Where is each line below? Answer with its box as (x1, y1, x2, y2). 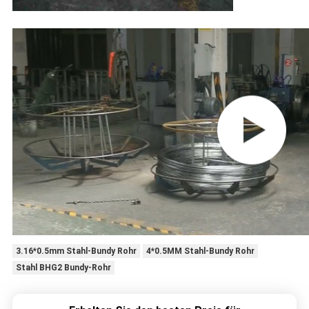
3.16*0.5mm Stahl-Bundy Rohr (15, 246, 137, 257)
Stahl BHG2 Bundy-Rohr (15, 263, 111, 273)
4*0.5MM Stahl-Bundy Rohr (146, 246, 255, 257)
